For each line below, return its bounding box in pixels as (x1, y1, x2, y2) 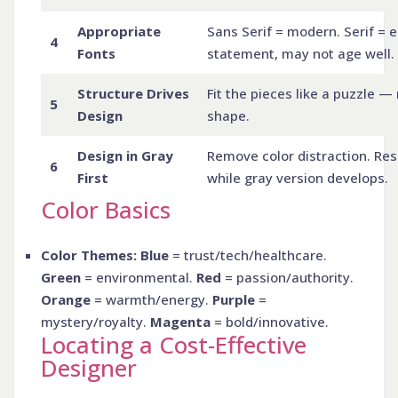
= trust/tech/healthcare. (169, 245, 327, 264)
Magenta (150, 312, 211, 330)
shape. (207, 106, 250, 124)
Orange (41, 290, 91, 308)
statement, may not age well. (207, 44, 394, 62)
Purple (212, 290, 255, 308)
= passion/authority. (221, 267, 354, 286)
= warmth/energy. (91, 290, 212, 308)
